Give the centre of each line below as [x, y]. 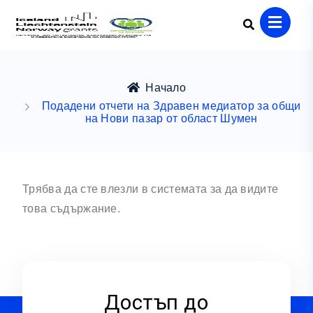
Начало [166, 88]
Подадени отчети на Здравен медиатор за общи [171, 106]
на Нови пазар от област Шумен [171, 118]
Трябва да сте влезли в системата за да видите [151, 189]
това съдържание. [72, 209]
